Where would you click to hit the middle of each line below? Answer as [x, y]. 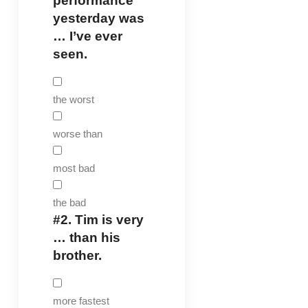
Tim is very [107, 219]
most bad [74, 168]
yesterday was [98, 18]
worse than [77, 133]
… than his [86, 237]
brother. [77, 255]
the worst [73, 99]
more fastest [81, 300]
